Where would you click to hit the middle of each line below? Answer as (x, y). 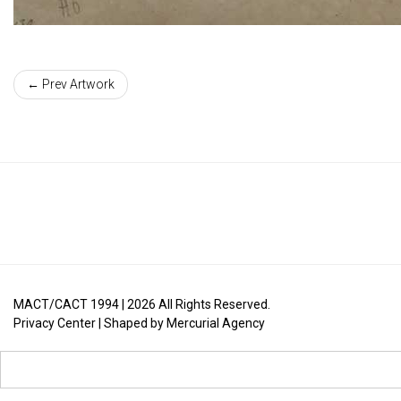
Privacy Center (55, 323)
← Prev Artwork (71, 85)
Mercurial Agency (216, 323)
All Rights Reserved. (213, 304)
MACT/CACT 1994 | (70, 304)
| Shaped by (131, 323)
